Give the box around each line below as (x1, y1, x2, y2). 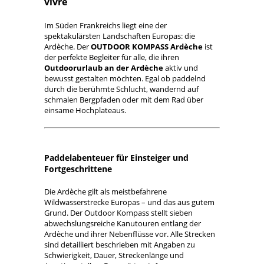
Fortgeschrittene (44, 163, 112, 174)
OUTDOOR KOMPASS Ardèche (91, 41, 203, 52)
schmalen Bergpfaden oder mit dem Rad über (44, 94, 203, 105)
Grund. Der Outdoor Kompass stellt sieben (44, 207, 193, 218)
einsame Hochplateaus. (44, 105, 126, 115)
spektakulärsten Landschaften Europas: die (44, 31, 195, 41)
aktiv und (163, 62, 198, 73)
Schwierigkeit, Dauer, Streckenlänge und (44, 250, 184, 260)
